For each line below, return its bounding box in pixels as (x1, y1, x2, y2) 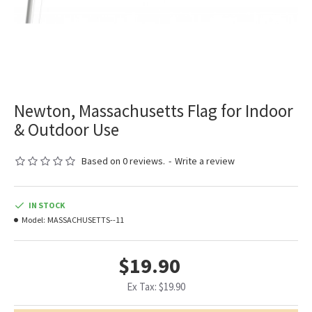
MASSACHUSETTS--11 (47, 214, 124, 226)
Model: (22, 214, 45, 226)
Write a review (175, 155, 235, 168)
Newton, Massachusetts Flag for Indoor (14, 100, 293, 123)
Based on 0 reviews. (81, 155, 165, 168)
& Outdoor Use (14, 118, 119, 141)
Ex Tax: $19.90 (127, 280, 185, 294)
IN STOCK (29, 200, 65, 211)
